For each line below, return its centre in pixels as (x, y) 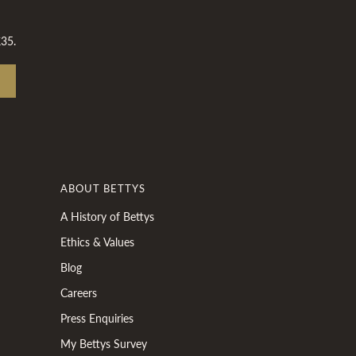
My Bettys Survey (104, 343)
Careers (79, 292)
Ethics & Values (97, 242)
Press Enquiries (97, 318)
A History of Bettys (107, 216)
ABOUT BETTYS (103, 188)
